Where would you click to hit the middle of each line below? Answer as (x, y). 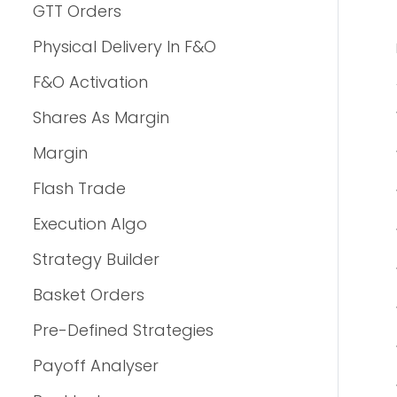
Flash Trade (79, 188)
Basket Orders (89, 295)
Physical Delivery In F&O (125, 47)
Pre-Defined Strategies (123, 330)
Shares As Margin (101, 117)
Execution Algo (90, 224)
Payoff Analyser (96, 366)
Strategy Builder (96, 259)
